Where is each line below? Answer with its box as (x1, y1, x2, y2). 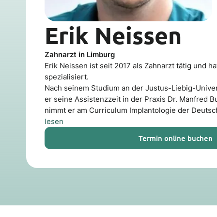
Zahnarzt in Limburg (45, 49, 115, 59)
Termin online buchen (139, 133, 213, 143)
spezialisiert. (45, 72, 89, 81)
